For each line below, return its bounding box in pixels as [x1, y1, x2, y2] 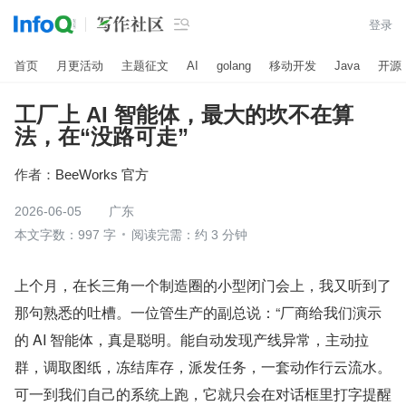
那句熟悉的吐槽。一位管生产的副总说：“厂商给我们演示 [14, 302, 382, 323]
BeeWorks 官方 [55, 166, 149, 182]
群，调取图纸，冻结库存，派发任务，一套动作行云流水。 [14, 356, 391, 377]
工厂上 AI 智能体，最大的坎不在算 [14, 102, 353, 127]
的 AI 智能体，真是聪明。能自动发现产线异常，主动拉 [14, 329, 369, 350]
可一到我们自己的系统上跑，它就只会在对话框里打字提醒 [14, 383, 391, 404]
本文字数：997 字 [14, 227, 116, 242]
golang [217, 58, 251, 72]
